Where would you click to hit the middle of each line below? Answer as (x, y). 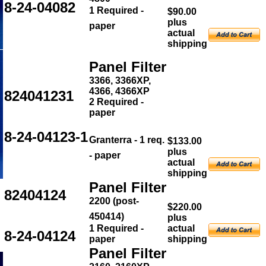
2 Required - (116, 102)
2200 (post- (114, 201)
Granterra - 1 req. (127, 140)
